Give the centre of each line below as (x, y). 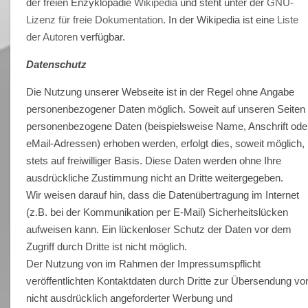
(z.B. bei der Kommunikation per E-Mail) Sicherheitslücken (157, 212)
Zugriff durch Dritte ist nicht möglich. (107, 246)
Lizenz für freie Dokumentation (95, 19)
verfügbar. (102, 36)
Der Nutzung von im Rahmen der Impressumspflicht (144, 263)
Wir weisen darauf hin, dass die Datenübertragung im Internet (163, 195)
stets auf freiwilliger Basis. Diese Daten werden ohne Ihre (154, 160)
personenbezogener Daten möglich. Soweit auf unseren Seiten (166, 109)
